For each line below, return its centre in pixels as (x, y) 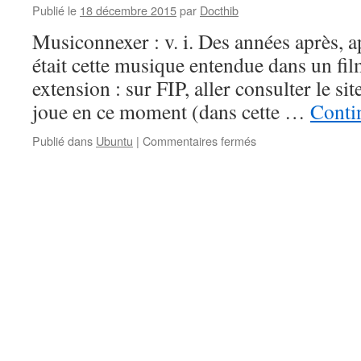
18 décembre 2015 (128, 10)
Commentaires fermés (199, 141)
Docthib (219, 10)
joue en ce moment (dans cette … (171, 111)
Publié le (54, 10)
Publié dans (62, 141)
